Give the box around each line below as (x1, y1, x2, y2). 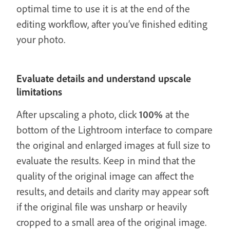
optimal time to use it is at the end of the (16, 2, 190, 15)
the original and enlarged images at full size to (16, 139, 210, 151)
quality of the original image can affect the (16, 169, 194, 182)
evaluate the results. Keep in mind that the (16, 154, 196, 167)
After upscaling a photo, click (16, 108, 139, 121)
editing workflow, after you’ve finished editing (16, 17, 207, 30)
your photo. (16, 33, 65, 46)
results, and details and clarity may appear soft (16, 185, 209, 198)
